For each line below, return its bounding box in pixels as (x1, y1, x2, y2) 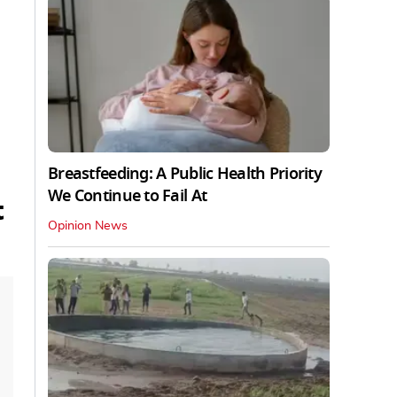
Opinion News (48, 219, 128, 232)
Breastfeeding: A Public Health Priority (48, 161, 322, 185)
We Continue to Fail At (48, 183, 207, 207)
